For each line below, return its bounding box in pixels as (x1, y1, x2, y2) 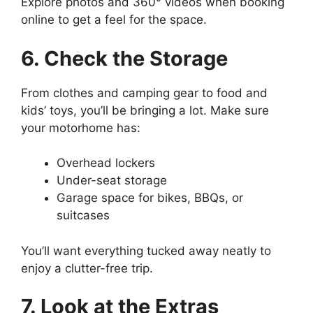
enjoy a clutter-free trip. (21, 261, 153, 275)
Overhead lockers (57, 156, 155, 170)
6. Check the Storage (21, 45, 228, 71)
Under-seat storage (57, 173, 167, 187)
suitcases (57, 208, 110, 222)
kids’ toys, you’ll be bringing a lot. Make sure (21, 103, 269, 117)
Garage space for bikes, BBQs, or (57, 191, 243, 205)
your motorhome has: (21, 120, 140, 135)
